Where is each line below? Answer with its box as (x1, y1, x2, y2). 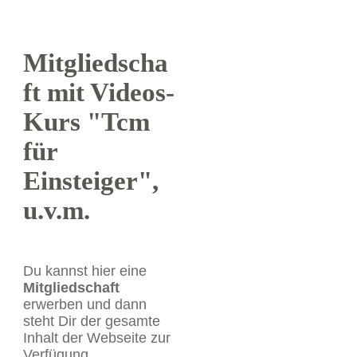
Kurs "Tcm (23, 107, 150, 136)
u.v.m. (23, 195, 90, 225)
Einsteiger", (23, 166, 159, 195)
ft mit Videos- (23, 77, 175, 107)
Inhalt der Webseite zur (23, 329, 171, 346)
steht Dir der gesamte (23, 312, 160, 329)
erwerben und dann (23, 296, 147, 312)
